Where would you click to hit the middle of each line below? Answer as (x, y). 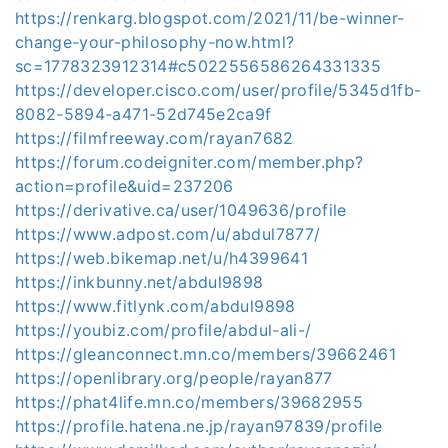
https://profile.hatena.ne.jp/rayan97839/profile (199, 426)
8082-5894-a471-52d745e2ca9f (143, 114)
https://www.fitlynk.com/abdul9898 (155, 306)
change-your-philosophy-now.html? (155, 42)
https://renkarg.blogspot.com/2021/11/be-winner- (210, 18)
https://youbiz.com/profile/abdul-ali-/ (163, 330)
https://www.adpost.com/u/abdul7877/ (168, 234)
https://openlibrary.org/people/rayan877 (174, 378)
